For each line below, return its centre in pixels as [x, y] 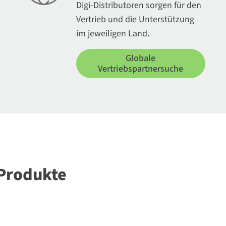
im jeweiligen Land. [112, 34]
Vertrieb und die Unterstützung [135, 19]
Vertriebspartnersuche [141, 69]
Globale [141, 58]
